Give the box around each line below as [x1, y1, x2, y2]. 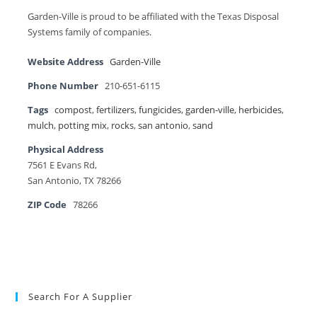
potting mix [58, 119, 108, 132]
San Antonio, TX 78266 [28, 174, 122, 187]
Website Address [28, 55, 104, 68]
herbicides [238, 103, 282, 116]
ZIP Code [28, 198, 67, 211]
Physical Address [28, 143, 104, 156]
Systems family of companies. [28, 25, 152, 38]
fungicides [139, 103, 182, 116]
